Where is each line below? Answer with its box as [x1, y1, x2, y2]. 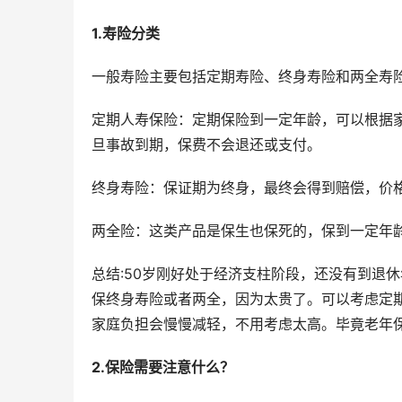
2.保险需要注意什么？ [92, 357, 234, 376]
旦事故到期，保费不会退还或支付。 [92, 135, 321, 153]
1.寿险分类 [92, 23, 160, 42]
